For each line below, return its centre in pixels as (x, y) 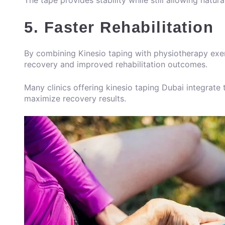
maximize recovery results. (75, 99)
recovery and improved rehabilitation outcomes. (116, 65)
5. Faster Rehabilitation (119, 28)
